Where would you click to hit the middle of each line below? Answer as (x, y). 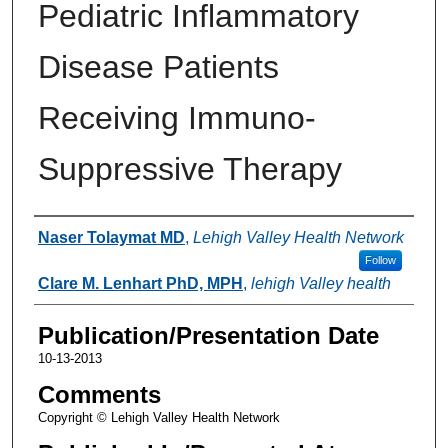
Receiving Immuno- (176, 117)
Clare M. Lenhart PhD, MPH (140, 283)
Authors (74, 235)
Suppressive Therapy (189, 168)
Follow (380, 259)
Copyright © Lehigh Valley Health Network (158, 417)
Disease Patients (158, 66)
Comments (99, 394)
